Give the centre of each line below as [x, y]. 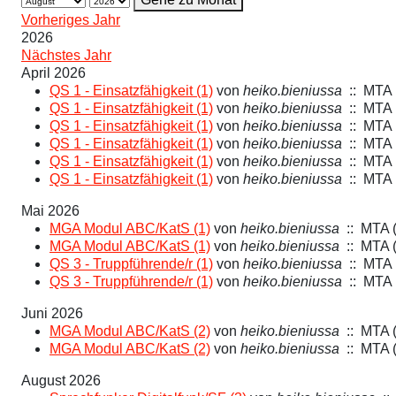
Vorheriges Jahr [71, 20]
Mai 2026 [50, 211]
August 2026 [61, 381]
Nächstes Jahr [66, 56]
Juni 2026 [52, 314]
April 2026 [53, 73]
